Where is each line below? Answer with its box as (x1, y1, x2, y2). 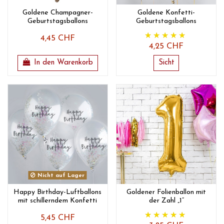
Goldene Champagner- (22, 9, 93, 17)
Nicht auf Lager (35, 172, 85, 178)
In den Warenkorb (34, 59, 93, 67)
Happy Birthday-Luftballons (13, 188, 102, 196)
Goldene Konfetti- (137, 9, 195, 17)
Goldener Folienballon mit (126, 188, 206, 196)
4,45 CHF (40, 34, 75, 43)
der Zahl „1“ (148, 197, 184, 205)
